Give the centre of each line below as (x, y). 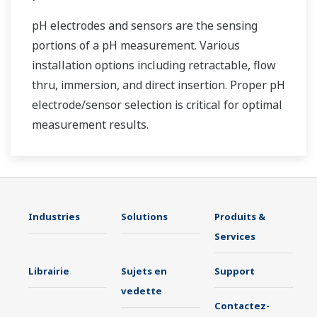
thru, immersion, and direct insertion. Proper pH (158, 85)
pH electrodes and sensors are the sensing (145, 26)
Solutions (145, 217)
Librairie (49, 271)
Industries (54, 217)
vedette (142, 291)
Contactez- (242, 306)
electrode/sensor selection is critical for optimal (157, 105)
